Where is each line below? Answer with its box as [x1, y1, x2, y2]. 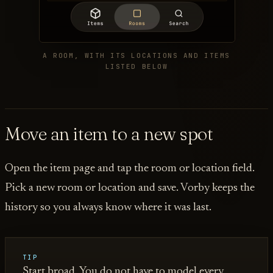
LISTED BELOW [105, 62, 168, 71]
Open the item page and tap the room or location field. [5, 163, 255, 175]
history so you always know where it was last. [5, 202, 211, 214]
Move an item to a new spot [5, 122, 213, 145]
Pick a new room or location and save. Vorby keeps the [5, 182, 255, 194]
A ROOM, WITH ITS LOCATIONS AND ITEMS [43, 51, 230, 60]
